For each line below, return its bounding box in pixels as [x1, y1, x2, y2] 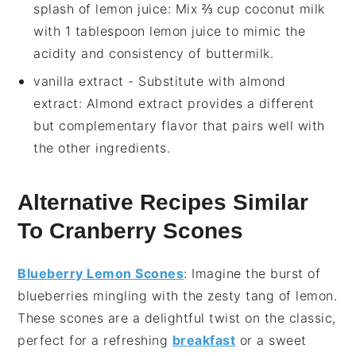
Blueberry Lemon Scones [17, 265, 184, 282]
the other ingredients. [33, 140, 171, 157]
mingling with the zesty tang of [88, 288, 296, 304]
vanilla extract [33, 73, 124, 90]
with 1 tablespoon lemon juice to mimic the [33, 23, 306, 40]
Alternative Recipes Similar [17, 190, 309, 215]
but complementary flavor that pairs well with [33, 118, 325, 134]
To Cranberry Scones [17, 219, 244, 244]
